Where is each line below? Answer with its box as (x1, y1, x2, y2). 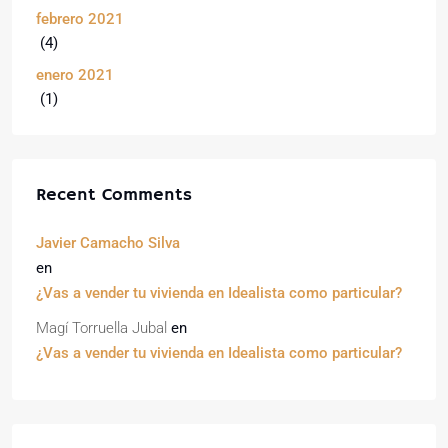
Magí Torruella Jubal (36, 319, 167, 337)
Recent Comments (36, 184, 192, 206)
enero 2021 (36, 66, 114, 84)
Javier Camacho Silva (36, 234, 180, 252)
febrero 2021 (36, 10, 124, 28)
